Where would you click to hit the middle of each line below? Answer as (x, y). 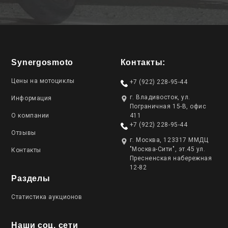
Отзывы (24, 133)
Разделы (31, 178)
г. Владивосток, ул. (160, 97)
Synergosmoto (42, 62)
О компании (30, 116)
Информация (32, 98)
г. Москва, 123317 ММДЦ (169, 140)
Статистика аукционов (47, 197)
